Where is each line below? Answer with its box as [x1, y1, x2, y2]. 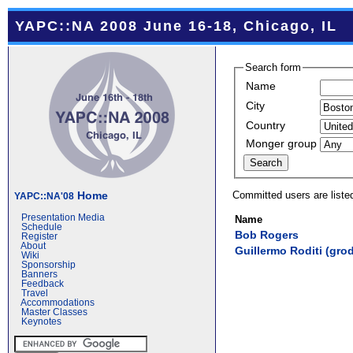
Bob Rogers [235, 228, 299, 241]
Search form [245, 61, 302, 73]
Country [246, 118, 286, 132]
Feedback [21, 279, 64, 288]
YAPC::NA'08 [14, 191, 74, 201]
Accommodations [20, 298, 95, 307]
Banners [21, 269, 58, 279]
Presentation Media [21, 213, 105, 222]
